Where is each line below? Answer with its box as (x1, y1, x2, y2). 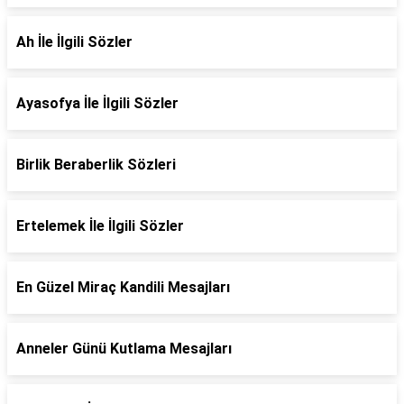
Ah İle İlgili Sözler (16, 33, 133, 50)
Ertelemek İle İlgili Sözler (16, 217, 184, 234)
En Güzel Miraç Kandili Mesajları (16, 279, 230, 296)
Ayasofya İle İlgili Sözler (16, 95, 179, 112)
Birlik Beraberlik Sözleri (16, 156, 176, 173)
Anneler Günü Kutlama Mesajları (16, 340, 232, 357)
